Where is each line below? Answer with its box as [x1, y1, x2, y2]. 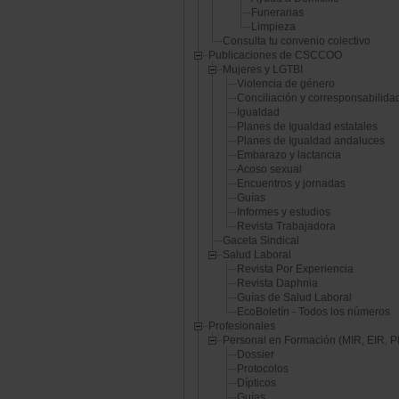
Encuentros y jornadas [237, 177, 346, 191]
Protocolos [237, 362, 289, 376]
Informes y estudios [237, 206, 330, 219]
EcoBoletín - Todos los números [237, 305, 390, 319]
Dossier [237, 348, 274, 362]
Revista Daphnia [237, 277, 318, 290]
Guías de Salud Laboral [237, 291, 352, 305]
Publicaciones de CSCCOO [208, 49, 342, 62]
